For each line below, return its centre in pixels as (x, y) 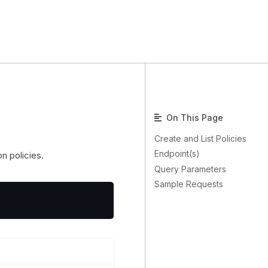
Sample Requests (189, 184)
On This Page (194, 118)
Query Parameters (190, 169)
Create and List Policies (200, 138)
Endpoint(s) (177, 154)
